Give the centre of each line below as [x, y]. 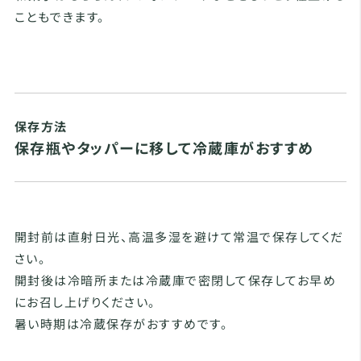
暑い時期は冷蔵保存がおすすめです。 [121, 324]
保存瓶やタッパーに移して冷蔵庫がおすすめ [164, 148]
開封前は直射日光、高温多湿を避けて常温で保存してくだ [179, 237]
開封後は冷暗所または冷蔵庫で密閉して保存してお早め [175, 280]
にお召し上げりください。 [85, 302]
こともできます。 [60, 17]
